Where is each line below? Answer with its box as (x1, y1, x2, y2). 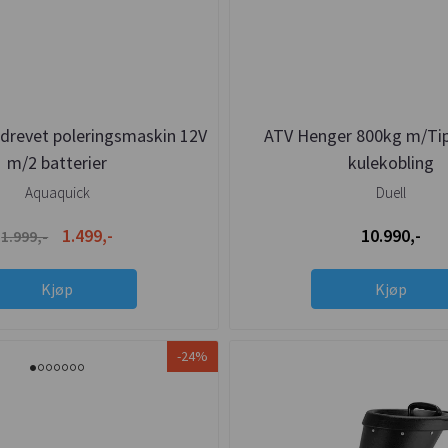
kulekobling (347, 150, 434, 174)
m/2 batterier (7, 150, 108, 174)
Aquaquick (24, 182, 90, 202)
